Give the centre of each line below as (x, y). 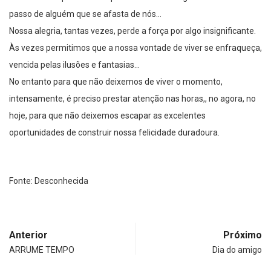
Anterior (28, 235)
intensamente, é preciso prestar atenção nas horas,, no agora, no (132, 99)
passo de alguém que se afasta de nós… (85, 14)
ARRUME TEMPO (42, 250)
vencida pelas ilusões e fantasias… (74, 65)
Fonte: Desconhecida (49, 181)
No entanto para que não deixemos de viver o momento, (116, 82)
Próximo (243, 235)
